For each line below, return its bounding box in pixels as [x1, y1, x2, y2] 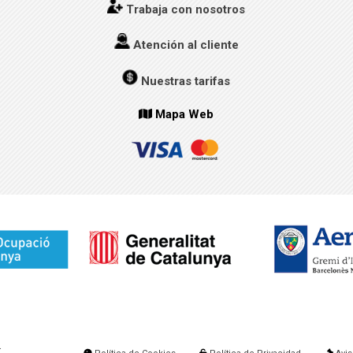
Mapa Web [155, 107, 214, 122]
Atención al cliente [132, 38, 239, 53]
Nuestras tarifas [141, 74, 231, 89]
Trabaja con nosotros [126, 2, 246, 17]
